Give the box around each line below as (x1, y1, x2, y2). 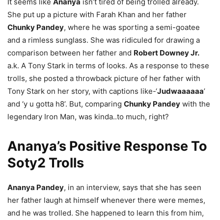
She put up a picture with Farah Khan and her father (7, 9, 187, 19)
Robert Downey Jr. (134, 48, 199, 57)
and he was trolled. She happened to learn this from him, (7, 208, 204, 218)
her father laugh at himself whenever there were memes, (7, 195, 205, 205)
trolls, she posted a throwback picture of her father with (7, 73, 200, 83)
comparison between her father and (7, 48, 134, 57)
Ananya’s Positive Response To (7, 137, 207, 154)
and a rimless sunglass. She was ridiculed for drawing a (7, 35, 200, 45)
